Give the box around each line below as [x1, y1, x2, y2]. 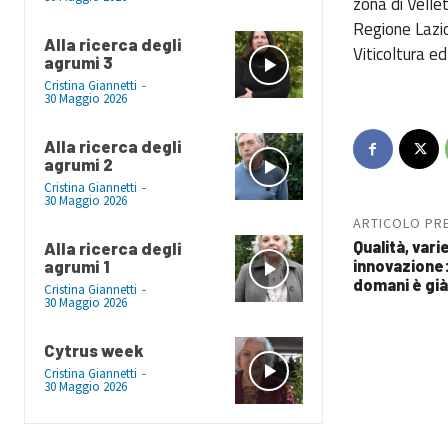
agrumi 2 [44, 154, 113, 175]
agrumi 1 [44, 256, 110, 277]
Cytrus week [44, 340, 144, 361]
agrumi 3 [44, 52, 113, 73]
